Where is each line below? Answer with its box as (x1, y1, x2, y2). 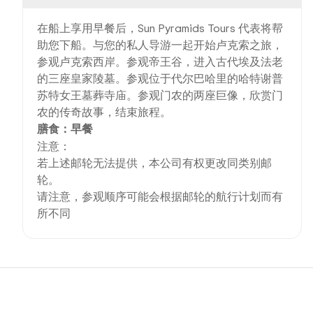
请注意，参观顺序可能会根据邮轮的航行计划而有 (37, 189, 283, 204)
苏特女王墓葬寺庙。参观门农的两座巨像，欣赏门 (37, 87, 283, 103)
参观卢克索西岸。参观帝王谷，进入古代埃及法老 (37, 54, 283, 69)
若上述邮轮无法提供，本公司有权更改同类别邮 (37, 155, 272, 170)
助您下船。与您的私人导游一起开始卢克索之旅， (37, 37, 283, 52)
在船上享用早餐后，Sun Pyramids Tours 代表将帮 (37, 20, 283, 36)
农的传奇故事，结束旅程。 (37, 104, 171, 119)
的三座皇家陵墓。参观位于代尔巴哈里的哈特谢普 (37, 71, 283, 86)
